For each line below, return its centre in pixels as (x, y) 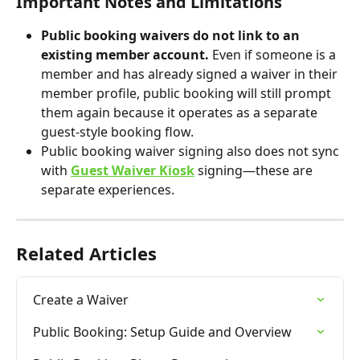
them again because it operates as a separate (181, 113)
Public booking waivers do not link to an (172, 36)
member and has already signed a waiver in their (191, 74)
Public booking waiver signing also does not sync (192, 151)
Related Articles (86, 254)
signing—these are (255, 171)
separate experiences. (108, 190)
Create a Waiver (81, 300)
